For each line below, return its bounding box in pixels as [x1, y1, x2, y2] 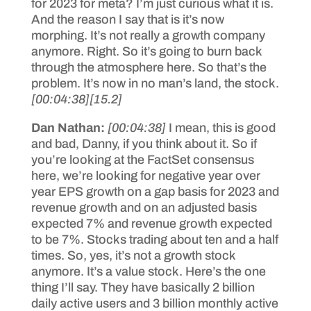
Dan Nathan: [31, 120, 108, 135]
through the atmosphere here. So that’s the [31, 60, 267, 74]
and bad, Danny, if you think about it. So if [31, 136, 257, 151]
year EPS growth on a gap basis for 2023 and [31, 184, 279, 199]
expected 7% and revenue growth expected [31, 216, 272, 230]
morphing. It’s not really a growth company [31, 28, 265, 42]
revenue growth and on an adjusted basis [31, 200, 257, 215]
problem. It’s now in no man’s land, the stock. [31, 76, 279, 90]
